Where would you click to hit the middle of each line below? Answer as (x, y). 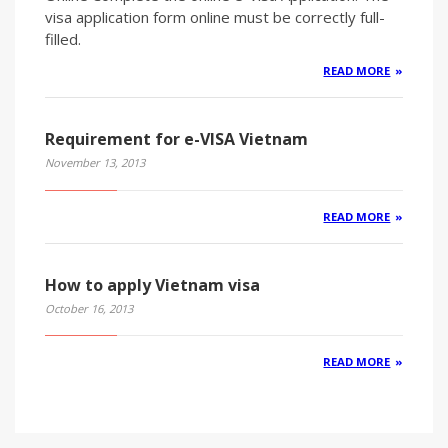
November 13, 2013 (95, 162)
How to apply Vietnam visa (152, 284)
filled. (63, 38)
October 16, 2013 (89, 308)
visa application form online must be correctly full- (215, 16)
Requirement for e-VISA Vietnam (176, 138)
